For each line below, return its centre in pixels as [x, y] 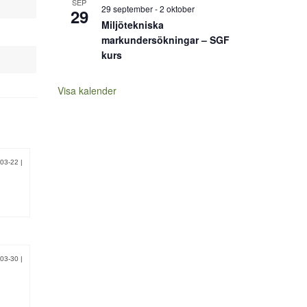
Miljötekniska [132, 25]
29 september [127, 9]
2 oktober [177, 9]
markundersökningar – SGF [165, 40]
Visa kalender [87, 90]
